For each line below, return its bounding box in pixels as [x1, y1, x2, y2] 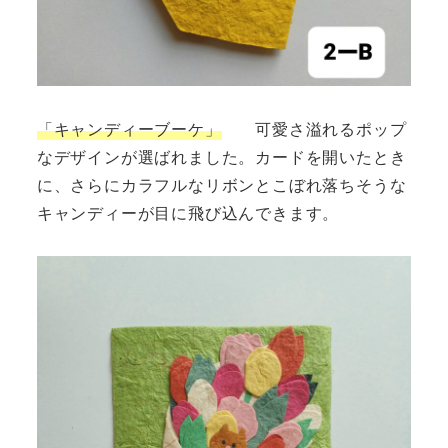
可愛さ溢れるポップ [221, 117, 407, 141]
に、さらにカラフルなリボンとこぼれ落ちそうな [36, 173, 407, 197]
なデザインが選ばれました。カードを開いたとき [36, 145, 407, 169]
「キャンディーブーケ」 [36, 117, 222, 141]
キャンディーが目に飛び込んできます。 [36, 201, 340, 225]
